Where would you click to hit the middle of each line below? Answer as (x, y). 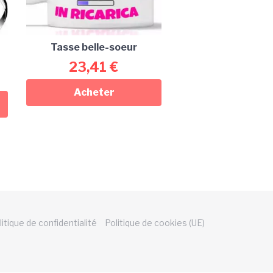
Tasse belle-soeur (94, 47)
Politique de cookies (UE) (155, 222)
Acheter (94, 92)
